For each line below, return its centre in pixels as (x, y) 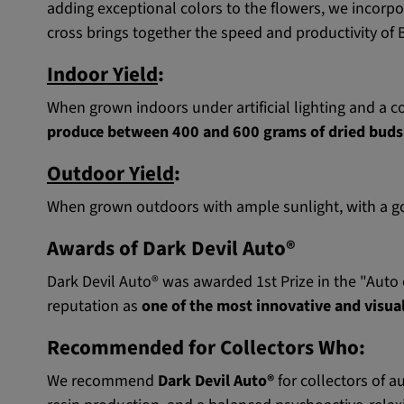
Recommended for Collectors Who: (206, 349)
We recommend (102, 381)
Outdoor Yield (110, 174)
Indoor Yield (102, 75)
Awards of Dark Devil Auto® (171, 249)
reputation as (94, 307)
